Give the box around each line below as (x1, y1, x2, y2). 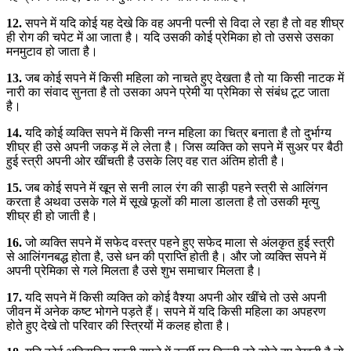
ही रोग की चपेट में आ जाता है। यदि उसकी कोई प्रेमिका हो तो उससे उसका (6, 30, 334, 44)
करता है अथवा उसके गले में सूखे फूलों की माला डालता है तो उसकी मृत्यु (6, 194, 319, 208)
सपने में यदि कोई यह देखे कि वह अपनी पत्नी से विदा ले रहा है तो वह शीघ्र (22, 16, 344, 30)
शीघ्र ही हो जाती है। (6, 208, 98, 223)
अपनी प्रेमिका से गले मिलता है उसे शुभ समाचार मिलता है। (6, 263, 262, 277)
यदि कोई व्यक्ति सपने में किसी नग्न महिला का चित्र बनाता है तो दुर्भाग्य (22, 125, 331, 139)
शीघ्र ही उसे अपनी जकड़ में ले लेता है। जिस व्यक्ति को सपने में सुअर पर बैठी (6, 139, 343, 154)
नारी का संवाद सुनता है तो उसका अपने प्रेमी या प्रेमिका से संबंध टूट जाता (6, 85, 330, 99)
